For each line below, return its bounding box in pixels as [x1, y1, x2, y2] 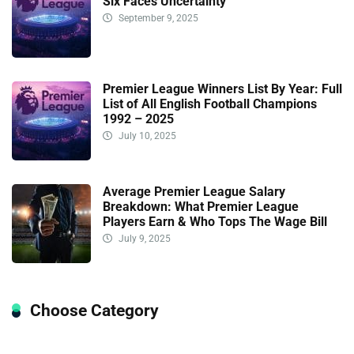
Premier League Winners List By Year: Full [103, 81, 342, 96]
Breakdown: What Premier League [103, 198, 299, 214]
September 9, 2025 [116, 12, 198, 24]
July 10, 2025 [116, 130, 176, 141]
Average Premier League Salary [103, 183, 285, 199]
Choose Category [30, 299, 159, 320]
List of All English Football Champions [103, 96, 317, 111]
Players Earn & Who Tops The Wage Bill [103, 213, 327, 229]
